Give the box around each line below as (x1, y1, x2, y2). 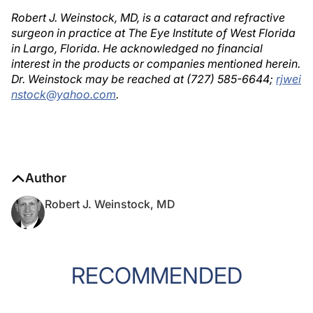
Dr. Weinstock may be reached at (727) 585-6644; (11, 72, 276, 86)
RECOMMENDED (71, 262, 242, 289)
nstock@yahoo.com (11, 87, 116, 101)
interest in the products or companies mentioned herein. (11, 57, 300, 71)
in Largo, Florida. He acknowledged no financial (11, 41, 263, 55)
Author (25, 170, 66, 185)
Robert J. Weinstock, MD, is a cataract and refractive (11, 10, 285, 24)
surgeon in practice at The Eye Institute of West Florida (11, 26, 296, 40)
